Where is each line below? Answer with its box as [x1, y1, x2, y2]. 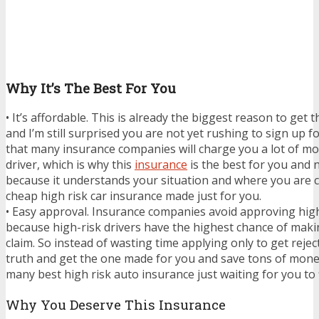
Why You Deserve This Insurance [6, 295, 226, 313]
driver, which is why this [6, 157, 135, 173]
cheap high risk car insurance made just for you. [6, 188, 261, 204]
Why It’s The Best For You [6, 78, 176, 97]
